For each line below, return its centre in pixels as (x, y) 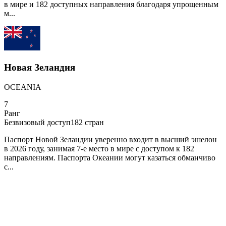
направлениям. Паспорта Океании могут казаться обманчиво (110, 157)
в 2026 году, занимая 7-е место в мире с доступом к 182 (99, 148)
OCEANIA (23, 87)
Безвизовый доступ (37, 122)
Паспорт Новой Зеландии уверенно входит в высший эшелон (110, 139)
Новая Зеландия (40, 67)
